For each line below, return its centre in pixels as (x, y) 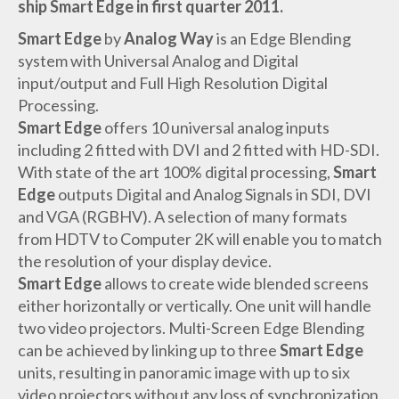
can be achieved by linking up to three (148, 350)
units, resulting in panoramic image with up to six (183, 373)
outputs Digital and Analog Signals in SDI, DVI (214, 195)
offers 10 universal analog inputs (216, 128)
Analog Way (170, 39)
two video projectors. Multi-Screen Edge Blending (191, 328)
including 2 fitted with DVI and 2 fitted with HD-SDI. (198, 150)
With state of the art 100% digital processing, (175, 172)
